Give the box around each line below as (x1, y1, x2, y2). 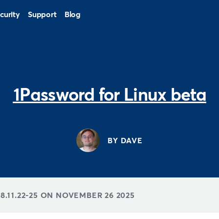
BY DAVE (108, 135, 143, 145)
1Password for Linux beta (13, 84, 206, 105)
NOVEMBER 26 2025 (53, 190, 135, 200)
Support (27, 9, 57, 20)
